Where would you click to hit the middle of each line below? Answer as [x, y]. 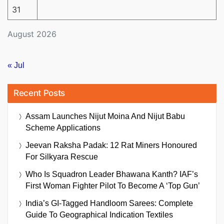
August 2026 [32, 34]
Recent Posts [39, 93]
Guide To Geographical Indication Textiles [99, 214]
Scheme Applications [63, 127]
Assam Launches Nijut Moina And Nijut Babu [105, 116]
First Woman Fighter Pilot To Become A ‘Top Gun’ [113, 185]
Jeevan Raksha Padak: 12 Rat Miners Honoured [111, 145]
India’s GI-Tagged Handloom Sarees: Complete [109, 203]
